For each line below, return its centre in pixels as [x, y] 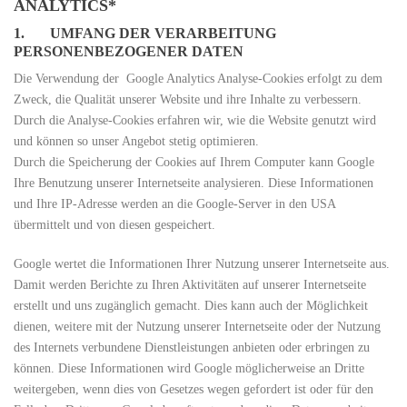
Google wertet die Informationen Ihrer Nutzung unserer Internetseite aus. [202, 264]
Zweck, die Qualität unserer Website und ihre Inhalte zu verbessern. [188, 99]
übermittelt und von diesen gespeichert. [114, 225]
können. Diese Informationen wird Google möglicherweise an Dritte [189, 368]
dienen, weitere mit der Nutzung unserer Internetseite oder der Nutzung [197, 327]
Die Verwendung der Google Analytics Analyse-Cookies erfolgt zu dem [198, 79]
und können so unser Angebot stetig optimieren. [136, 141]
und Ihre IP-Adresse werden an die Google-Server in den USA [174, 204]
